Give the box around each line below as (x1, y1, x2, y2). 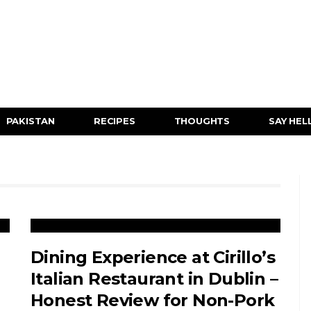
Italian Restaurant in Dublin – (31, 269, 278, 289)
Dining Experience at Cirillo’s (31, 247, 275, 267)
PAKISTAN (6, 115, 56, 126)
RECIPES (94, 115, 135, 126)
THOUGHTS (174, 115, 230, 126)
